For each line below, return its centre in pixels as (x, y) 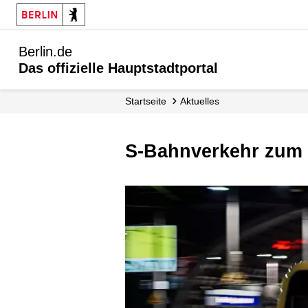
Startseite (149, 101)
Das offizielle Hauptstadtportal (118, 68)
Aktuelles (203, 101)
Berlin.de (45, 52)
